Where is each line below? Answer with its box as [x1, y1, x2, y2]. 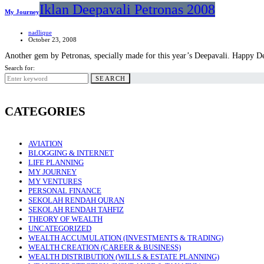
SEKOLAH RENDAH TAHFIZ [28, 204, 124, 214]
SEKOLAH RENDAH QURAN [28, 195, 124, 204]
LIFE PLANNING [28, 157, 84, 167]
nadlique [28, 29, 52, 37]
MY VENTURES [28, 176, 82, 186]
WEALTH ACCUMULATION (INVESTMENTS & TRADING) [28, 233, 223, 242]
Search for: [5, 64, 35, 72]
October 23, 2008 [28, 36, 77, 44]
